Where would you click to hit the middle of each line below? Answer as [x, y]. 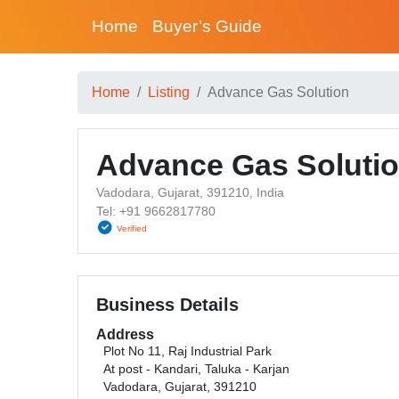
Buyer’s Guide [207, 26]
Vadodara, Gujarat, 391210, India [190, 192]
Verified [132, 228]
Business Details [167, 305]
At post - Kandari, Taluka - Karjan [196, 369]
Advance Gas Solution [278, 92]
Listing [169, 92]
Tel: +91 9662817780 [156, 211]
